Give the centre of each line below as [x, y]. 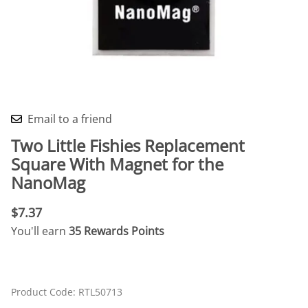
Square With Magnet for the [117, 164]
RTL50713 [100, 292]
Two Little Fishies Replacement [128, 145]
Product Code [42, 292]
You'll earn [40, 231]
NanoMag [48, 182]
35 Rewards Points [117, 231]
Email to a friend [70, 119]
